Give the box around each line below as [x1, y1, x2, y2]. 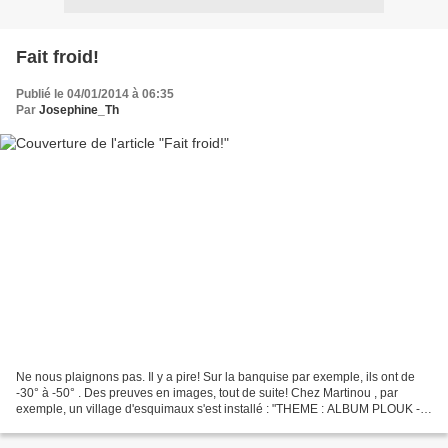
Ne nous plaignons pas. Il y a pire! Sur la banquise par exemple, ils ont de [16, 370, 415, 385]
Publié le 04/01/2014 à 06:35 [16, 86, 174, 101]
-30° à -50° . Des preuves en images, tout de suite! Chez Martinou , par [16, 386, 398, 401]
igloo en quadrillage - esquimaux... [16, 418, 204, 433]
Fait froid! [16, 46, 99, 67]
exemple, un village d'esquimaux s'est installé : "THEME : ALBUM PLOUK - [16, 402, 420, 417]
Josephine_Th [39, 102, 119, 117]
